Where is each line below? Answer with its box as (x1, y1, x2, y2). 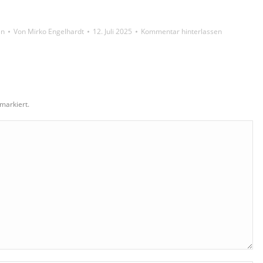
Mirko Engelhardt (28, 26, 84, 36)
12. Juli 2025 (93, 26, 132, 36)
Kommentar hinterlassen (141, 26, 222, 36)
